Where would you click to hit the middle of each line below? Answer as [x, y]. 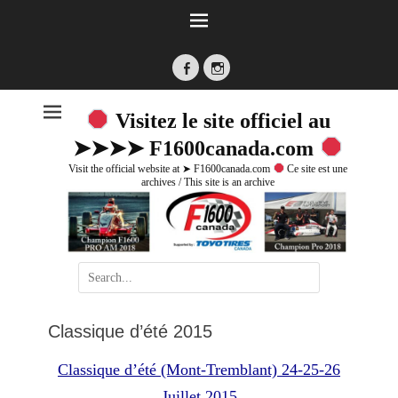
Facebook [213, 83]
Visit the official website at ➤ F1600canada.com [170, 169]
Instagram [244, 83]
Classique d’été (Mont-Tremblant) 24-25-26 [199, 369]
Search [95, 272]
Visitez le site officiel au [220, 121]
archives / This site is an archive [208, 182]
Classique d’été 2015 [130, 331]
